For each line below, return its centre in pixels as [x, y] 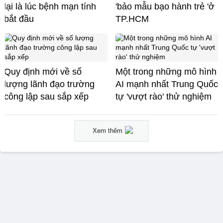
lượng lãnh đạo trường [49, 84]
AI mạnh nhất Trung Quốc [167, 84]
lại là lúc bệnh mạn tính [50, 6]
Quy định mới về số [43, 71]
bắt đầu [19, 19]
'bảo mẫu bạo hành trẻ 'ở [165, 6]
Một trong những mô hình [166, 71]
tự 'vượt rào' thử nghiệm [164, 96]
